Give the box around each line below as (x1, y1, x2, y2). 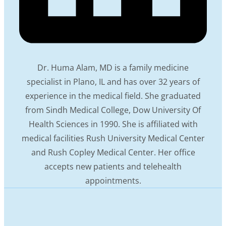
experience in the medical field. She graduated (25, 90, 201, 101)
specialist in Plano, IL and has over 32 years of (26, 76, 200, 87)
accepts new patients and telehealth (44, 160, 182, 172)
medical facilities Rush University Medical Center (21, 132, 205, 144)
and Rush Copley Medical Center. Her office (31, 146, 195, 158)
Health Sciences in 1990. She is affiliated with (28, 118, 198, 130)
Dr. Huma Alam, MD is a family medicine (37, 62, 189, 73)
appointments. (85, 175, 141, 186)
